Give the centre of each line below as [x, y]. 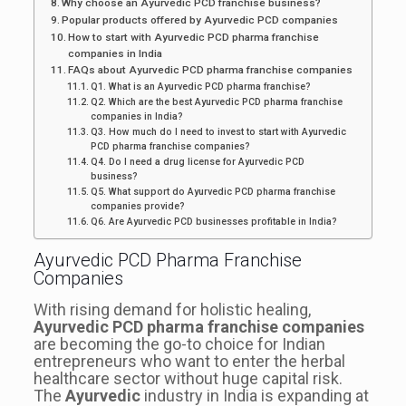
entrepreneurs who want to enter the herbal [189, 361]
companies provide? [138, 206]
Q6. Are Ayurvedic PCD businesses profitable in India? [214, 221]
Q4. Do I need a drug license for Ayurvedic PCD [198, 161]
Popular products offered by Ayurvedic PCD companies [200, 19]
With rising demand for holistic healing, [172, 309]
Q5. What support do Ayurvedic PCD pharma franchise [213, 191]
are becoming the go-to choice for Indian [179, 343]
